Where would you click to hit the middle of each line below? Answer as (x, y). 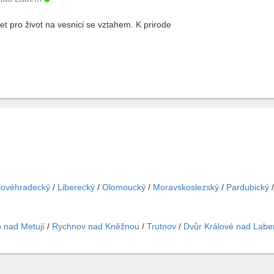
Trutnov (161, 226)
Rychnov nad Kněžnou (96, 226)
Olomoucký (124, 187)
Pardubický (248, 187)
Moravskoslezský (186, 187)
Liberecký (76, 187)
